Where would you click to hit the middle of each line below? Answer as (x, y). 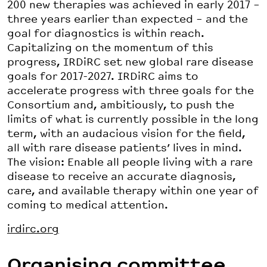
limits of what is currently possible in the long (133, 119)
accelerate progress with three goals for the (131, 91)
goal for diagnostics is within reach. (106, 34)
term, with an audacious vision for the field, (126, 134)
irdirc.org (33, 229)
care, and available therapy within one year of (133, 191)
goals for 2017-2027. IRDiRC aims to (103, 77)
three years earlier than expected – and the (128, 19)
